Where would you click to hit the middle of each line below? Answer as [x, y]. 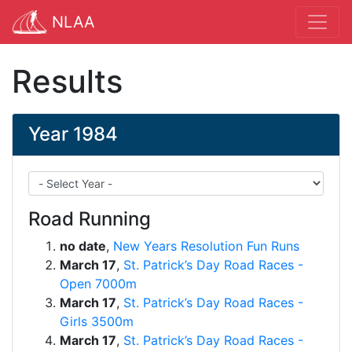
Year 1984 [73, 134]
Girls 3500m [97, 321]
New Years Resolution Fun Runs [206, 246]
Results [67, 81]
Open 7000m [98, 284]
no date [83, 246]
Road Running [90, 219]
